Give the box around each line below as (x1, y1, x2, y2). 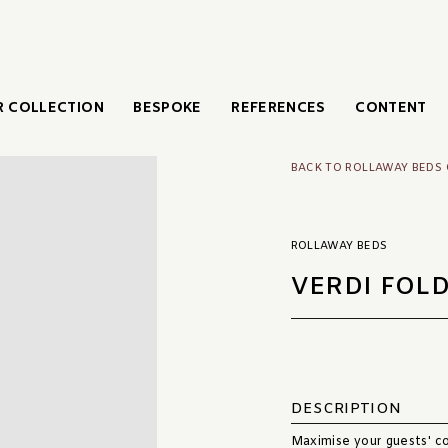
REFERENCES (231, 98, 326, 118)
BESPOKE (133, 98, 202, 118)
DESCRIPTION (290, 399, 402, 419)
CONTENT (355, 98, 427, 118)
